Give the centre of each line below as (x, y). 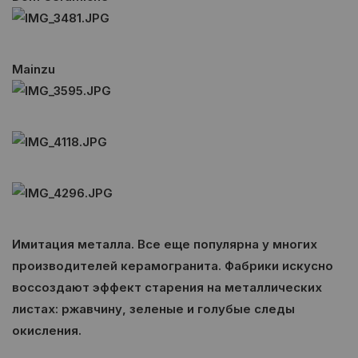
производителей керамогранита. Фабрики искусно (173, 266)
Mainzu (34, 69)
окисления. (48, 330)
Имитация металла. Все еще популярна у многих (165, 244)
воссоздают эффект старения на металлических (167, 287)
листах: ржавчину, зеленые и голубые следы (153, 309)
